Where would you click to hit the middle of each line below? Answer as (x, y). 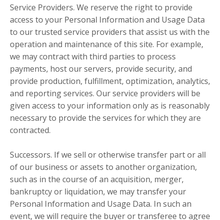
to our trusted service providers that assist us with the (110, 32)
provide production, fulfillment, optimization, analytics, (110, 81)
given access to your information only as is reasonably (110, 106)
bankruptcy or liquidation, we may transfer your (98, 192)
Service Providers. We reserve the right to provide (101, 8)
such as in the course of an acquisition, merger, (97, 179)
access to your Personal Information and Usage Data (107, 20)
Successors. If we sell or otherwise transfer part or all (108, 155)
